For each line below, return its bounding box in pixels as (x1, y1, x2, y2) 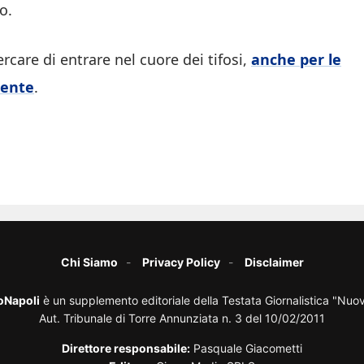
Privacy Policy (141, 255, 220, 270)
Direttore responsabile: (62, 341, 190, 356)
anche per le (251, 50, 341, 70)
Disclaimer (244, 255, 304, 270)
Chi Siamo (60, 255, 118, 270)
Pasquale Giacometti (190, 341, 302, 356)
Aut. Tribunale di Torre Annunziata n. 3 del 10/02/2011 (39, 311, 325, 326)
